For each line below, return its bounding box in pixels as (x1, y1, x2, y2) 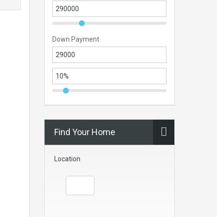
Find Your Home (54, 127, 115, 138)
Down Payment (52, 35, 99, 44)
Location (54, 155, 80, 163)
